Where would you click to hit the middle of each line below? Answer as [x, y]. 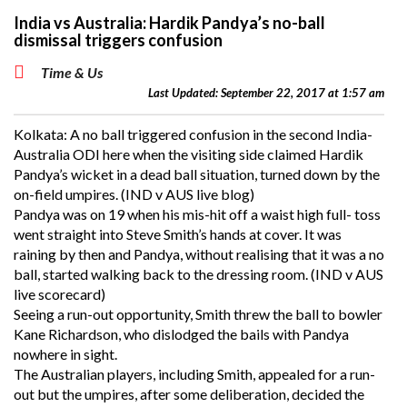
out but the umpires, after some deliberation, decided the [189, 394]
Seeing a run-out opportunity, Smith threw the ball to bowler [198, 314]
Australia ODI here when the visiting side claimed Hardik [189, 154]
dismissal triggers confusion [118, 40]
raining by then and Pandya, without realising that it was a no [199, 254]
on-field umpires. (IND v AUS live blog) [134, 194]
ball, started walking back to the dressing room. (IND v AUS [199, 274]
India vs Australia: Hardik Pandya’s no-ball [169, 23]
